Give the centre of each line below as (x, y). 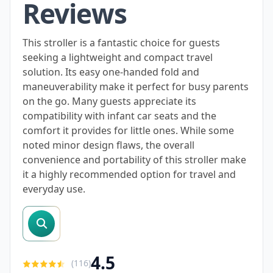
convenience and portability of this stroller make (134, 159)
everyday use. (54, 189)
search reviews (56, 212)
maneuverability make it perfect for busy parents (136, 86)
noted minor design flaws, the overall (108, 145)
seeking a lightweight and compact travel (118, 57)
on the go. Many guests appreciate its (109, 101)
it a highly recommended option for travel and (129, 174)
